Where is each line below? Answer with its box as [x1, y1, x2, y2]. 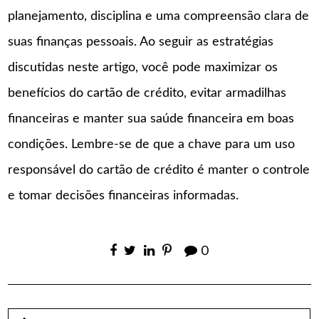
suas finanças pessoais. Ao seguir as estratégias [8, 36, 274, 49]
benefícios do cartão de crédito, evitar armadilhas [8, 87, 287, 100]
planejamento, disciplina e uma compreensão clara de [8, 10, 310, 23]
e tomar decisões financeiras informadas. [8, 189, 239, 203]
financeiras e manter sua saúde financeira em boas [8, 113, 295, 126]
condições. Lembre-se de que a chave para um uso [8, 138, 296, 152]
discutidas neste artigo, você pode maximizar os [8, 61, 278, 75]
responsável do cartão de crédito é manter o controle [8, 164, 310, 177]
